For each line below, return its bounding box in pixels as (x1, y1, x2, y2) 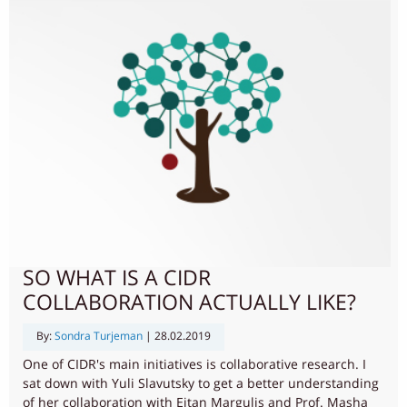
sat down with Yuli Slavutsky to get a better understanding (23, 375, 379, 392)
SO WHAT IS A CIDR (23, 265, 211, 292)
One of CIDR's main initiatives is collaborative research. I (23, 356, 366, 372)
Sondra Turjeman (55, 329, 143, 343)
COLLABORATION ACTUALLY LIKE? (23, 290, 356, 316)
